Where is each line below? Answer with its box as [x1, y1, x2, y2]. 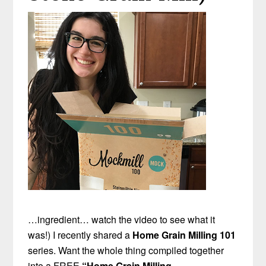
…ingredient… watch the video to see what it [28, 213, 216, 227]
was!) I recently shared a [28, 228, 133, 242]
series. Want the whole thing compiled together [28, 243, 224, 258]
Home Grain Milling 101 [132, 228, 236, 242]
